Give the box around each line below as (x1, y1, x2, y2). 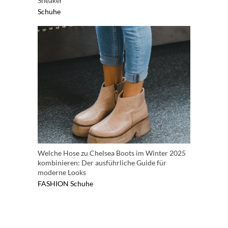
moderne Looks (38, 167, 86, 177)
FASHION (38, 179, 69, 188)
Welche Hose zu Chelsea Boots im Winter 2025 (38, 148, 186, 157)
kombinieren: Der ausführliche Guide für (38, 158, 166, 167)
